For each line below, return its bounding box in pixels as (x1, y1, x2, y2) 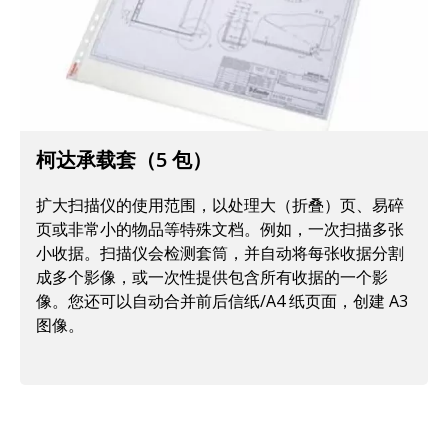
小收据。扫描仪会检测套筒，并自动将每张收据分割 (36, 241, 404, 264)
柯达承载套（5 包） (36, 145, 212, 173)
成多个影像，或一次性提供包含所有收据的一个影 (36, 265, 388, 288)
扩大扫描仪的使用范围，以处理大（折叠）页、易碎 (36, 193, 404, 216)
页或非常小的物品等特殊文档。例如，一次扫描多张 (36, 217, 404, 240)
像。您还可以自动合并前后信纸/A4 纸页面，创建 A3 (36, 289, 408, 312)
